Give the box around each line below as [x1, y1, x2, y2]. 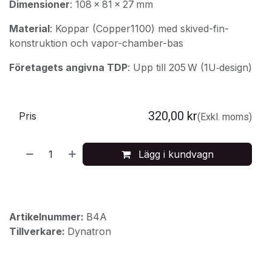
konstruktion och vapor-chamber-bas [9, 36, 186, 49]
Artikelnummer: [9, 210, 86, 223]
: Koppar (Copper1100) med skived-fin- [50, 22, 229, 35]
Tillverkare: [9, 225, 67, 237]
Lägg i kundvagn [135, 148, 214, 160]
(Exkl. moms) [197, 110, 252, 123]
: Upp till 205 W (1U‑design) [127, 61, 252, 73]
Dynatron [67, 225, 111, 237]
